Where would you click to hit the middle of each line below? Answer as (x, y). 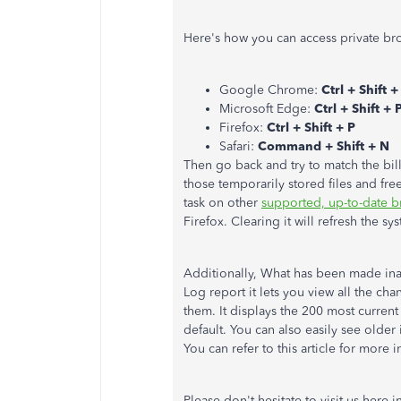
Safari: (239, 146)
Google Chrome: (270, 90)
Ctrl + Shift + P (313, 128)
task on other (222, 203)
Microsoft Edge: (267, 109)
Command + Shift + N (325, 146)
